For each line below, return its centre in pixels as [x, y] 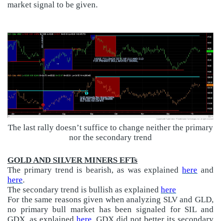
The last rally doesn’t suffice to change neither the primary [110, 127]
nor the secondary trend [110, 137]
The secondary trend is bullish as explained [84, 189]
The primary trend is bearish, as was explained [95, 170]
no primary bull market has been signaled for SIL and [110, 209]
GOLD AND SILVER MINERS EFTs [73, 160]
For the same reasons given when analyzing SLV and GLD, [110, 199]
